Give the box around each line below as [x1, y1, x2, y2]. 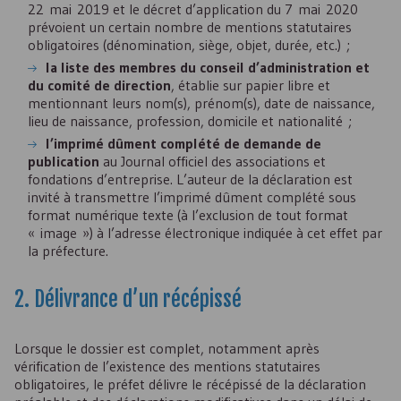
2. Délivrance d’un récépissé [14, 286, 242, 312]
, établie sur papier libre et [171, 76, 330, 94]
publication [28, 152, 99, 170]
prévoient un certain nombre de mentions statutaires [28, 18, 352, 36]
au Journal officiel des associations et [99, 152, 326, 170]
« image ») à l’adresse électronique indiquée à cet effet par [28, 224, 382, 242]
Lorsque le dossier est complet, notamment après [14, 339, 320, 357]
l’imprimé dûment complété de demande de [46, 134, 321, 152]
